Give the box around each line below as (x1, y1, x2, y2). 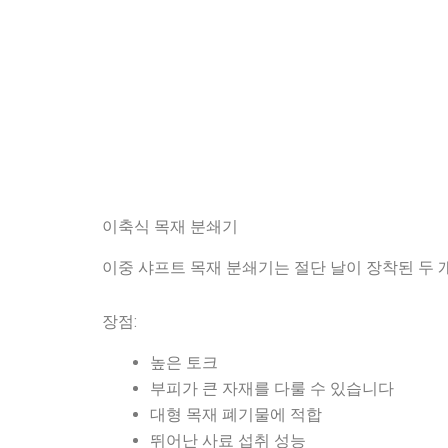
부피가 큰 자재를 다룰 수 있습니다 (150, 378, 394, 398)
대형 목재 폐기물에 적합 (150, 404, 322, 424)
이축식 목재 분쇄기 (102, 217, 238, 237)
